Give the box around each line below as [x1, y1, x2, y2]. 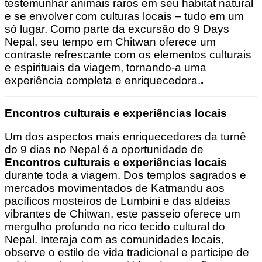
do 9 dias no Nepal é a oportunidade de [5, 143, 204, 156]
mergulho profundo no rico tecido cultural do [5, 220, 225, 233]
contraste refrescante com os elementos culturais [5, 48, 251, 61]
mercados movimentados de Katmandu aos [5, 182, 225, 194]
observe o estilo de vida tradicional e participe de [5, 246, 249, 258]
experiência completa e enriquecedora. [5, 74, 201, 87]
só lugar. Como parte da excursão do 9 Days [5, 22, 229, 35]
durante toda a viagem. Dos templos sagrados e [5, 169, 246, 181]
